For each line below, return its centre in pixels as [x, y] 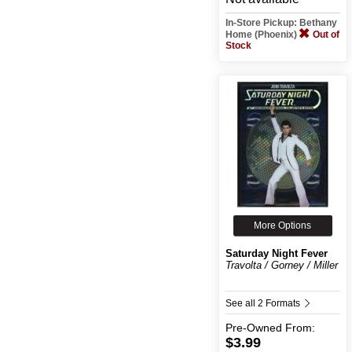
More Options [283, 225]
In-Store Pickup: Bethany [281, 22]
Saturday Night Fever [276, 253]
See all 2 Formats [264, 303]
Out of [326, 34]
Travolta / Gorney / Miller [281, 265]
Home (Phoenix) [262, 34]
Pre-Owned [253, 327]
